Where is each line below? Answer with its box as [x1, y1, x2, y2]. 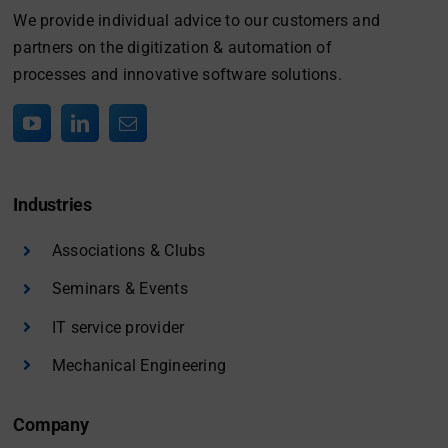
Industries [13, 194, 92, 216]
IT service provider [51, 317, 185, 337]
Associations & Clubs [51, 241, 206, 261]
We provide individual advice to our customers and [13, 11, 381, 31]
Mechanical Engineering [51, 355, 227, 375]
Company [13, 414, 89, 436]
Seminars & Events [51, 279, 188, 299]
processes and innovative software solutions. [13, 65, 342, 85]
